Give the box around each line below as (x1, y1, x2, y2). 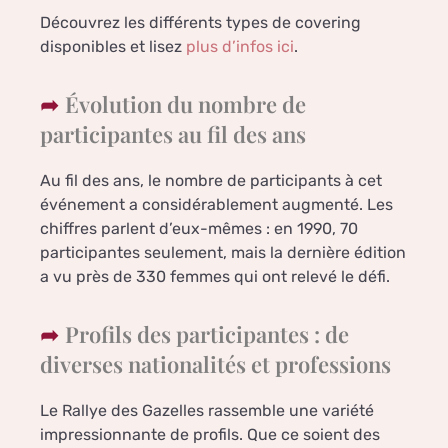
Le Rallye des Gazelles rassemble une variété (40, 401, 374, 421)
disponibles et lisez (40, 37, 186, 57)
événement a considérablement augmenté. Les (40, 195, 393, 215)
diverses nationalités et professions (40, 349, 391, 380)
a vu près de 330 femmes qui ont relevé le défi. (40, 267, 390, 287)
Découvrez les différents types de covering (40, 13, 361, 33)
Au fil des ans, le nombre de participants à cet (40, 171, 382, 191)
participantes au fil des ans (40, 119, 306, 150)
